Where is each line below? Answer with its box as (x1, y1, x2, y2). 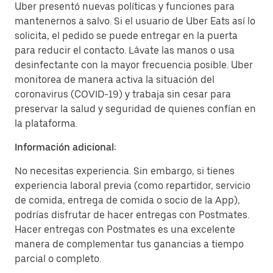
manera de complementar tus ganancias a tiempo (15, 238, 244, 250)
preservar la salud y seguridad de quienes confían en (15, 103, 256, 115)
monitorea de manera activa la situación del (15, 74, 214, 85)
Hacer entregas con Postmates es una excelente (15, 224, 235, 235)
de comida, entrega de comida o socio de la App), (15, 194, 240, 206)
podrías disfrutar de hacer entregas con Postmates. (15, 209, 249, 221)
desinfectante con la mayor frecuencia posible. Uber (15, 59, 253, 71)
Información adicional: (15, 141, 116, 153)
